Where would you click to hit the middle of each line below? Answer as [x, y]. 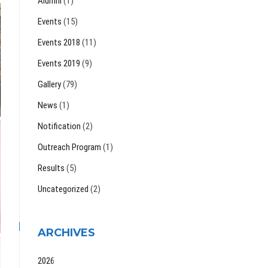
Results [51, 168]
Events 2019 [59, 64]
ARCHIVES [66, 233]
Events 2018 [59, 43]
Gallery [49, 85]
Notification [59, 127]
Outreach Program [69, 147]
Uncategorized [63, 189]
